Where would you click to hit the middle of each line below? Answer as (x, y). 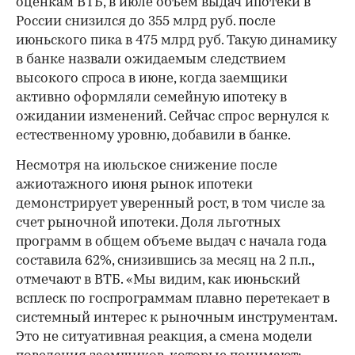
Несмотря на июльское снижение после (147, 166)
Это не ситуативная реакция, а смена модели (164, 338)
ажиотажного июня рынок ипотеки (134, 185)
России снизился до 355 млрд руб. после (146, 22)
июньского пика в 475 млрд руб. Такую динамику (176, 41)
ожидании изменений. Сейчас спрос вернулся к (172, 117)
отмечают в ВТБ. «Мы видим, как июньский (158, 281)
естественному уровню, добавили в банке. (155, 136)
